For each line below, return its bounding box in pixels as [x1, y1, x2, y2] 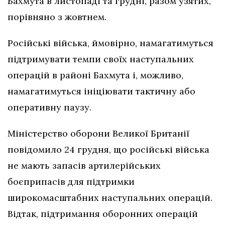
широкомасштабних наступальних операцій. [8, 191, 212, 203]
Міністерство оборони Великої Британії [8, 127, 189, 139]
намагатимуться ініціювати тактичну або [8, 85, 195, 97]
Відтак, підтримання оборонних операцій [8, 207, 198, 219]
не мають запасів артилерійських [8, 159, 161, 171]
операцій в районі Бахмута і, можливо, [8, 69, 183, 81]
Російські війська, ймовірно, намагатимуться [8, 37, 213, 49]
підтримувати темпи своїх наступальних [8, 53, 194, 65]
